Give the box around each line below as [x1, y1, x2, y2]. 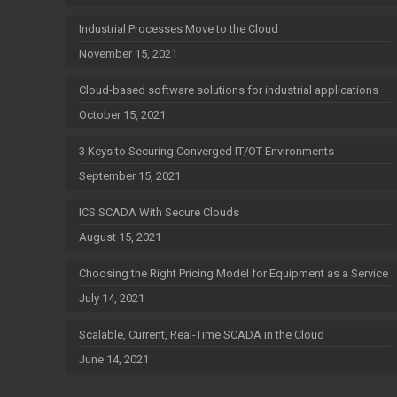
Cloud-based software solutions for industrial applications [79, 83, 379, 97]
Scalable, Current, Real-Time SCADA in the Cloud [79, 328, 325, 341]
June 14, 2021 [79, 353, 150, 366]
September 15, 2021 [79, 169, 182, 183]
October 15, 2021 [79, 108, 167, 121]
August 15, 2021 [79, 230, 162, 244]
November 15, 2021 [79, 47, 178, 60]
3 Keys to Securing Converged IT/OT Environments [79, 144, 335, 158]
